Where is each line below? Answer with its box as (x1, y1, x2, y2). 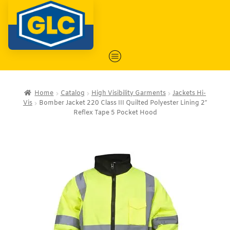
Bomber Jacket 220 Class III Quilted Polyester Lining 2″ (39, 99, 207, 108)
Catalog (60, 89, 85, 98)
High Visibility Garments (91, 89, 166, 98)
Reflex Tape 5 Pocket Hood (73, 109, 157, 118)
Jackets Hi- (172, 89, 206, 98)
